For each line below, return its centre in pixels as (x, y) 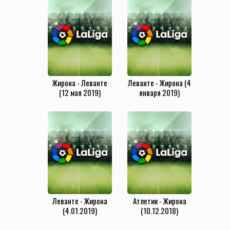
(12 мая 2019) (80, 93)
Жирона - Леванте (80, 83)
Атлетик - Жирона (159, 201)
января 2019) (159, 93)
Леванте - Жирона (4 (159, 83)
